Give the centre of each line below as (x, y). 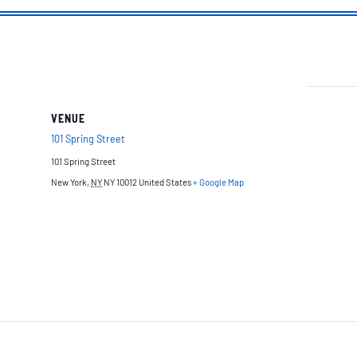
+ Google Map (218, 182)
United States (165, 182)
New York (69, 182)
